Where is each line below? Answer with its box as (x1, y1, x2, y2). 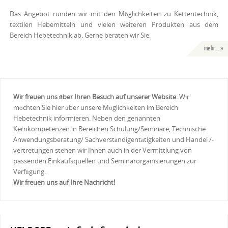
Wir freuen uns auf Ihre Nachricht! (13, 186, 116, 195)
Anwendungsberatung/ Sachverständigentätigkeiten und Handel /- (13, 144, 214, 153)
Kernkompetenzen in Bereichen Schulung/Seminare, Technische (13, 133, 206, 142)
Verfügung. (13, 176, 46, 185)
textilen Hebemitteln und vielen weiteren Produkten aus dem (9, 28, 219, 37)
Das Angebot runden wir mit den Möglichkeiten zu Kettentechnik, (9, 17, 219, 26)
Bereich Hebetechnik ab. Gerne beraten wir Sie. (9, 39, 151, 48)
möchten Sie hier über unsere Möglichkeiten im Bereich (13, 111, 179, 121)
